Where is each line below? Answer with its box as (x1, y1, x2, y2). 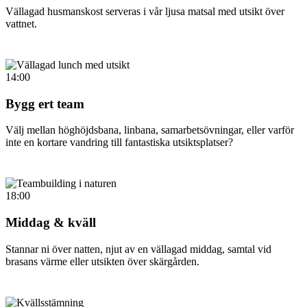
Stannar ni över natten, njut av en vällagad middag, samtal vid (5, 243, 271, 255)
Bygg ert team (5, 96, 84, 111)
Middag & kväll (5, 215, 96, 230)
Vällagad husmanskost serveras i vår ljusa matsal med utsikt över (5, 5, 284, 17)
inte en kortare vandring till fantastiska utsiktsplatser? (5, 136, 233, 149)
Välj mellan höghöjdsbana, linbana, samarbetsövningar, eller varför (5, 124, 294, 136)
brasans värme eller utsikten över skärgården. (5, 255, 199, 267)
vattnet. (5, 17, 37, 29)
